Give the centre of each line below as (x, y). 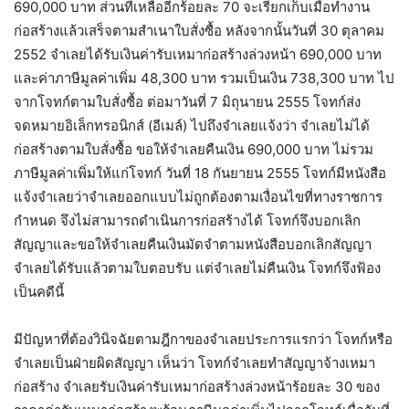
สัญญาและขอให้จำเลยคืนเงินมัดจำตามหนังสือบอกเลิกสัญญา (193, 245)
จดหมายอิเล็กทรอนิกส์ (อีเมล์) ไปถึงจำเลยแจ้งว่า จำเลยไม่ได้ (192, 126)
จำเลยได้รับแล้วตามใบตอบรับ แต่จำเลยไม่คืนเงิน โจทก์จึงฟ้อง (197, 268)
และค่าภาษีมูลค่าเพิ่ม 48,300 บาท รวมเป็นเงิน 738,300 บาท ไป (204, 79)
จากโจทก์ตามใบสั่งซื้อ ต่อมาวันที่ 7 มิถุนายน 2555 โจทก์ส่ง (187, 102)
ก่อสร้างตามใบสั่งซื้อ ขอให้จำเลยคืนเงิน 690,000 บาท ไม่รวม (194, 150)
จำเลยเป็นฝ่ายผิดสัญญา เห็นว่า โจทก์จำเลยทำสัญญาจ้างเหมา (194, 363)
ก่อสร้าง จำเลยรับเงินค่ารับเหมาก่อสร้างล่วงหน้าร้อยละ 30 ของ (197, 387)
